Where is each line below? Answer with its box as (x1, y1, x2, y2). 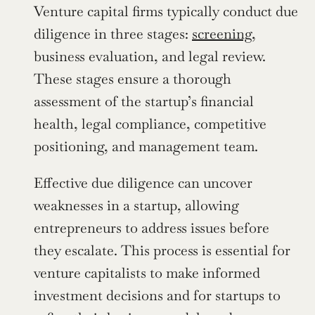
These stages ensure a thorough (34, 69, 231, 88)
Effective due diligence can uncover (34, 173, 252, 192)
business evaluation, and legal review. (34, 46, 266, 65)
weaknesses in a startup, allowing (34, 195, 239, 214)
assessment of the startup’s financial (34, 91, 254, 110)
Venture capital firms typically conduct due (34, 1, 298, 20)
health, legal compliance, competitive (34, 114, 266, 133)
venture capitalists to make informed (34, 263, 260, 282)
